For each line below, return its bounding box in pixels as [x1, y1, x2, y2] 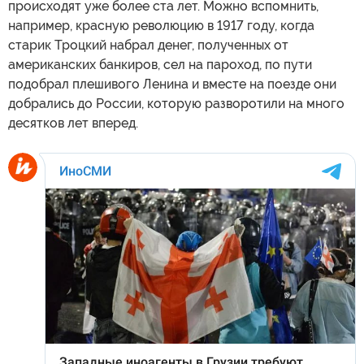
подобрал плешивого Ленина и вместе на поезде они [8, 76, 336, 92]
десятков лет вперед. [8, 115, 138, 131]
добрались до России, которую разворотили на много [8, 96, 344, 111]
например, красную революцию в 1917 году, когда [8, 18, 314, 33]
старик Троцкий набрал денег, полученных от [8, 37, 288, 53]
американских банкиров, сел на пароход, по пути [8, 57, 312, 72]
